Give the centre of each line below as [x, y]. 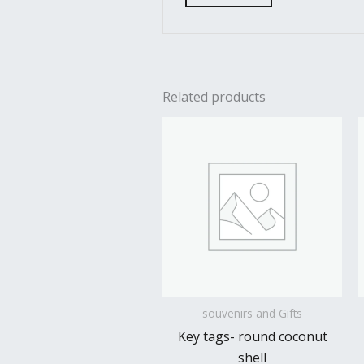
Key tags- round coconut [252, 337]
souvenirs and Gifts [252, 314]
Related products [214, 97]
